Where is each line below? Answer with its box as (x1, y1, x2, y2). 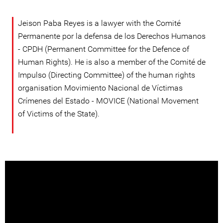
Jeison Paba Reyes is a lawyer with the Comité (18, 18, 181, 28)
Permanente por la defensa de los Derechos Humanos (18, 31, 206, 41)
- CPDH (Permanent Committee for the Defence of (18, 44, 189, 54)
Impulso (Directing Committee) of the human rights (18, 70, 195, 80)
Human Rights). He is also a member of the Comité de (18, 57, 206, 67)
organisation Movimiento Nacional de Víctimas (18, 83, 183, 93)
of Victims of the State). (18, 109, 100, 118)
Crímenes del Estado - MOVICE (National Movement (18, 96, 199, 106)
